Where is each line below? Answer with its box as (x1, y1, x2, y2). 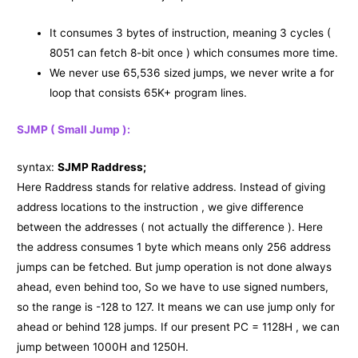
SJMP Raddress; (58, 160, 147, 173)
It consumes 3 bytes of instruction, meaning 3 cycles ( (50, 26, 332, 40)
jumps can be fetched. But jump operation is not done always (17, 260, 332, 273)
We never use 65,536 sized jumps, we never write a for (50, 66, 335, 80)
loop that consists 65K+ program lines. (50, 86, 251, 100)
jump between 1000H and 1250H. (17, 340, 193, 353)
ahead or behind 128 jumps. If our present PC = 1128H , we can (17, 320, 340, 333)
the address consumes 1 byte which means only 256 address (17, 240, 332, 253)
